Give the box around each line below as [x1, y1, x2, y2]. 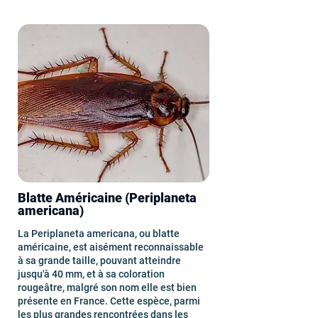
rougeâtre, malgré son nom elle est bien [18, 282, 197, 293]
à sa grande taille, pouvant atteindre [18, 255, 181, 266]
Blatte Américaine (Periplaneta [18, 190, 197, 205]
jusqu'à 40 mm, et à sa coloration [18, 268, 165, 280]
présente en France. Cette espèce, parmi [18, 295, 200, 307]
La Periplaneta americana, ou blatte [18, 228, 180, 239]
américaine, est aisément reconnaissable [18, 241, 204, 253]
